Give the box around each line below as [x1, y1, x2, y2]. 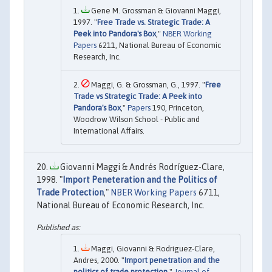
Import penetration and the [124, 255, 220, 265]
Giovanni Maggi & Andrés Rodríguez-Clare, [58, 162, 225, 172]
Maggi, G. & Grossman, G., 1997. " [89, 80, 205, 90]
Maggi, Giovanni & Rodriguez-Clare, [89, 243, 215, 253]
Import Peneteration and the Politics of [63, 175, 217, 185]
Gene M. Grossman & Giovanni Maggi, [89, 6, 221, 16]
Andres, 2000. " [73, 255, 124, 265]
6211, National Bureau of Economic [97, 41, 221, 50]
